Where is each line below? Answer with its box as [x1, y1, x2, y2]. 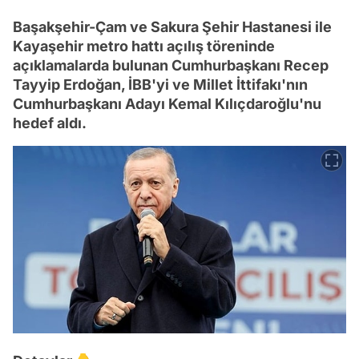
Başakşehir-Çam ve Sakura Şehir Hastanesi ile [13, 18, 332, 35]
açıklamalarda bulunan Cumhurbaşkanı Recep [13, 56, 329, 74]
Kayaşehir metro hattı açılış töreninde [13, 37, 275, 54]
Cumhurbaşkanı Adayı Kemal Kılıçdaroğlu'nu [13, 95, 321, 112]
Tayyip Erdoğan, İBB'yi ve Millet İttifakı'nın [13, 75, 308, 93]
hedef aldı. [13, 114, 87, 131]
